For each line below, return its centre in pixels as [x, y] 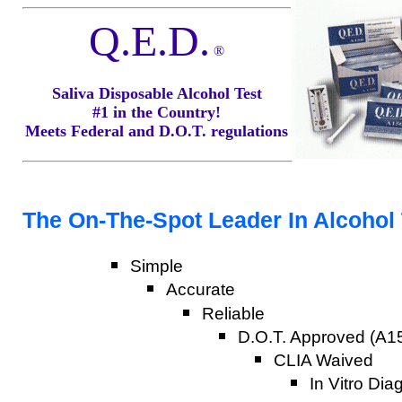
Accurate [201, 288]
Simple [157, 265]
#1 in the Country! [157, 113]
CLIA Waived [323, 359]
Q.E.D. [149, 41]
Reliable [233, 313]
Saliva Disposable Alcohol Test [157, 94]
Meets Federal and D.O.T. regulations [157, 131]
